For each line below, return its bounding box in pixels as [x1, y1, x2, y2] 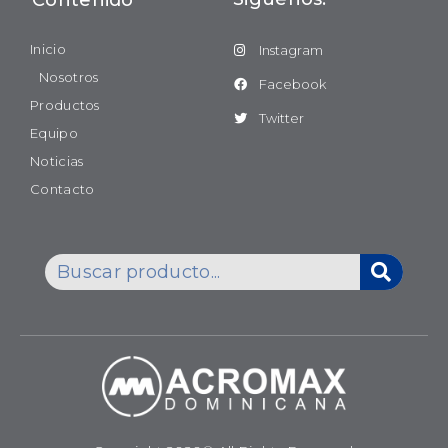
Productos [30, 97, 100, 114]
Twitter [259, 110, 305, 127]
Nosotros [39, 69, 99, 86]
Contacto [30, 181, 95, 198]
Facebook [259, 76, 327, 93]
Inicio [30, 41, 66, 58]
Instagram [259, 42, 324, 59]
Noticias [30, 153, 84, 170]
